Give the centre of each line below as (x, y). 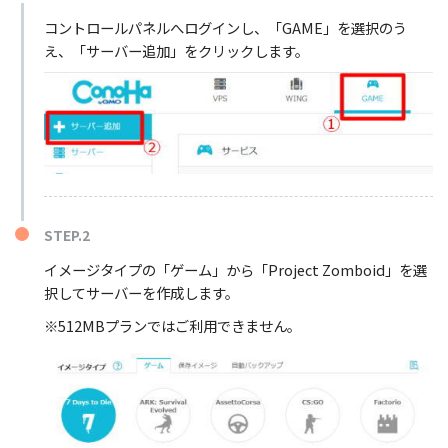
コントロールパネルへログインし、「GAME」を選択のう (225, 28)
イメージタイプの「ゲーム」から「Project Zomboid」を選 (235, 269)
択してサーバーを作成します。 (141, 292)
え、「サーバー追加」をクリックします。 (176, 51)
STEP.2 (66, 234)
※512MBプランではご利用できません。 (172, 325)
